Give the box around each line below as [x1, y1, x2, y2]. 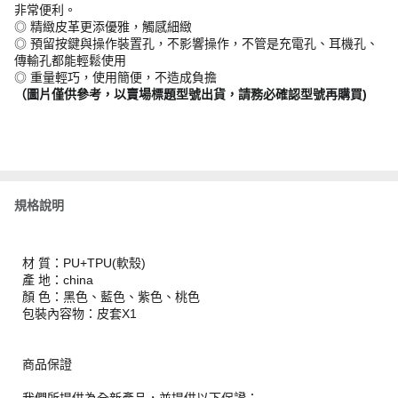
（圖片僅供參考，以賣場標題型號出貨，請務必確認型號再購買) [14, 87, 367, 101]
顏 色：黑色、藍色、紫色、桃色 [22, 290, 200, 304]
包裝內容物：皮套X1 [22, 306, 137, 321]
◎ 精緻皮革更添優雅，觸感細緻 [14, 20, 192, 34]
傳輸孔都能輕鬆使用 [14, 53, 126, 68]
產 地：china [22, 273, 93, 287]
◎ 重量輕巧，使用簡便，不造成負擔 [14, 70, 217, 84]
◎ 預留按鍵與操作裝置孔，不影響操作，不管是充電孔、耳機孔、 [14, 36, 378, 51]
